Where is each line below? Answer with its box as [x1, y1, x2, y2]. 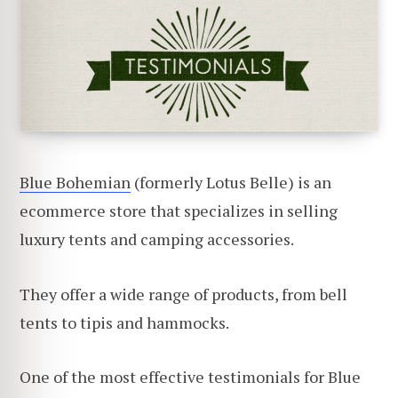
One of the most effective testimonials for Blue [20, 366, 361, 388]
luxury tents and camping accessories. [20, 228, 294, 250]
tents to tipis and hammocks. [20, 311, 229, 333]
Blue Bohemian [20, 171, 131, 193]
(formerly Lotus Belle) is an [131, 171, 331, 193]
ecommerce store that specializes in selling [20, 200, 338, 221]
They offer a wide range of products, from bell [20, 283, 347, 305]
